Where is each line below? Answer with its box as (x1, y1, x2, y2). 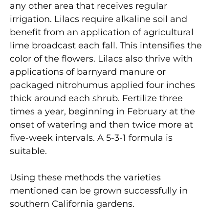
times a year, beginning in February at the (10, 106, 195, 117)
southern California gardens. (10, 198, 134, 210)
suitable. (10, 146, 47, 157)
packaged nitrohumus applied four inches (10, 80, 195, 91)
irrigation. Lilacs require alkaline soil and (10, 14, 187, 25)
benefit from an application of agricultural (10, 27, 194, 38)
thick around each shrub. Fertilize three (10, 93, 183, 104)
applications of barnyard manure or (10, 66, 166, 78)
